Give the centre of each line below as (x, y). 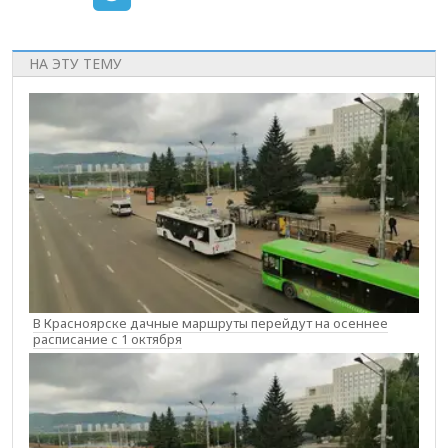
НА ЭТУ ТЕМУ (75, 64)
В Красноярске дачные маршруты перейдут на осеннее (210, 322)
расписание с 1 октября (107, 338)
